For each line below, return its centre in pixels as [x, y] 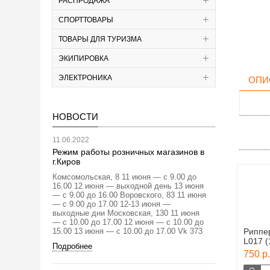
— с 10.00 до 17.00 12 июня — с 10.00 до [128, 222]
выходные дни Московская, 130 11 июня [126, 213]
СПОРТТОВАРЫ [86, 20]
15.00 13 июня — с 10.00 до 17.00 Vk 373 [127, 231]
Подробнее [72, 246]
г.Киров [66, 162]
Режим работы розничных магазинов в [128, 152]
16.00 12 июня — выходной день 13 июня [128, 186]
